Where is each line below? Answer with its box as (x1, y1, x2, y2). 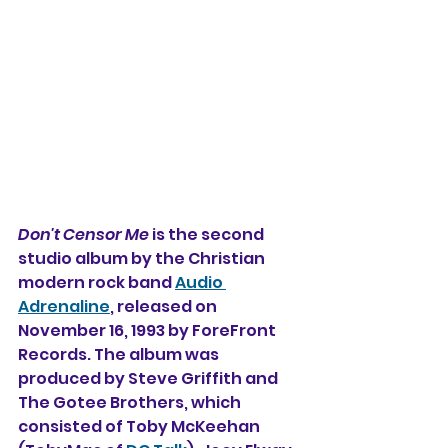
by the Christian (131, 246, 268, 270)
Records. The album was (18, 342, 222, 366)
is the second (149, 222, 267, 246)
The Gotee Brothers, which (18, 390, 244, 414)
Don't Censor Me (18, 222, 149, 246)
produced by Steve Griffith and (18, 366, 281, 390)
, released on (110, 294, 220, 318)
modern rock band (18, 270, 175, 294)
